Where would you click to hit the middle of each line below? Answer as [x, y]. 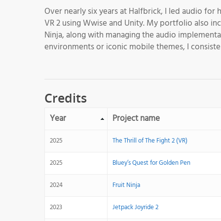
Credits [66, 98]
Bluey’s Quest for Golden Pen [151, 163]
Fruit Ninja [126, 185]
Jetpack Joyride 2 [135, 207]
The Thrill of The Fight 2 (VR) [150, 141]
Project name [136, 119]
